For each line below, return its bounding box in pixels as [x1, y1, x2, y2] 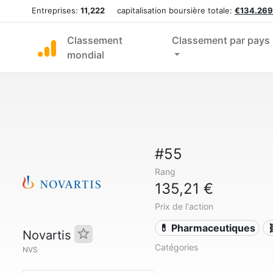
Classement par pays [171, 34, 270, 46]
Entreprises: [32, 5, 80, 15]
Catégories [154, 242, 198, 252]
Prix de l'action [154, 201, 213, 211]
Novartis [23, 228, 74, 243]
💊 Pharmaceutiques [159, 222, 256, 234]
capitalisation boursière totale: [105, 5, 235, 15]
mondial [67, 49, 104, 61]
